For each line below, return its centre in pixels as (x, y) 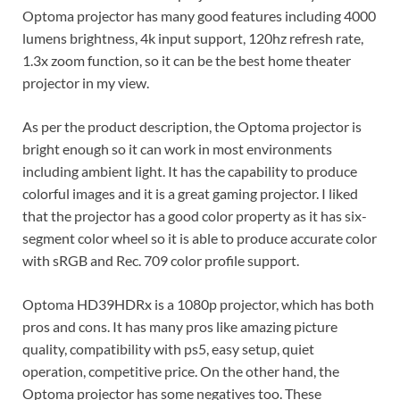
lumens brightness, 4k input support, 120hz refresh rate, (193, 37)
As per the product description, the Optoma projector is (192, 126)
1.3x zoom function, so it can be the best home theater (187, 60)
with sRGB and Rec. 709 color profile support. (161, 260)
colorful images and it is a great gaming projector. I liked (190, 193)
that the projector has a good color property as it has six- (195, 215)
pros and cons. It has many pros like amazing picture (180, 326)
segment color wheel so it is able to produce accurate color (200, 237)
